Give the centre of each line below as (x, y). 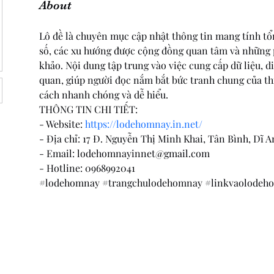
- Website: (62, 124)
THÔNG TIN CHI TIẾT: (90, 109)
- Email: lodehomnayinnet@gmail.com (124, 153)
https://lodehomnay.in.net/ (144, 124)
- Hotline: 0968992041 (87, 168)
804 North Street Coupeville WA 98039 (139, 242)
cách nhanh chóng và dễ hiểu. (104, 94)
